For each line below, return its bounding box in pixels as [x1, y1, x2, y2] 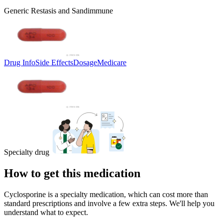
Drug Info [4, 58, 35, 67]
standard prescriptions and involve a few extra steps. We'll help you [4, 199, 215, 208]
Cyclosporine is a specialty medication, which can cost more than [4, 190, 208, 199]
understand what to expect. [4, 208, 88, 217]
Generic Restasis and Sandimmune [4, 6, 113, 15]
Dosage [73, 58, 97, 67]
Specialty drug [4, 147, 49, 156]
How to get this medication [4, 166, 140, 180]
